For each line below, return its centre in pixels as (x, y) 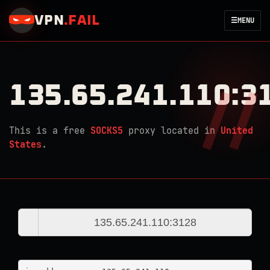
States (25, 145)
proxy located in (172, 131)
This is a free (50, 131)
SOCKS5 (107, 131)
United (237, 131)
